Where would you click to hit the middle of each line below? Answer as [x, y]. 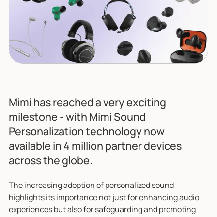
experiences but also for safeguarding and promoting [102, 209]
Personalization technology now [86, 131]
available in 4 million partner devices [95, 145]
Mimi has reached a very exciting [87, 102]
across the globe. [50, 160]
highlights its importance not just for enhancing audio [104, 197]
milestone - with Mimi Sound [77, 116]
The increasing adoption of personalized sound [91, 185]
